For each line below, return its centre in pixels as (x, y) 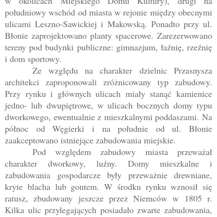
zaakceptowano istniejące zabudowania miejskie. (90, 140)
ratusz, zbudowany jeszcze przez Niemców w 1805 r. (108, 198)
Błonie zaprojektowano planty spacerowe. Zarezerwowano (108, 36)
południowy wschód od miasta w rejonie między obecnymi (108, 12)
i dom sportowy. (33, 59)
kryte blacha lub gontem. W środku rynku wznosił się (108, 187)
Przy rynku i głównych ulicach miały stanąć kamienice (108, 94)
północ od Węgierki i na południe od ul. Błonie (108, 129)
